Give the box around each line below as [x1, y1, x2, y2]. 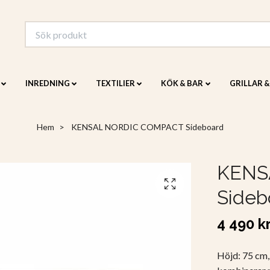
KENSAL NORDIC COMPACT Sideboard [69, 122, 224, 133]
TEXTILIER [96, 78, 136, 89]
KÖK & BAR [161, 78, 204, 89]
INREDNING [25, 78, 70, 89]
